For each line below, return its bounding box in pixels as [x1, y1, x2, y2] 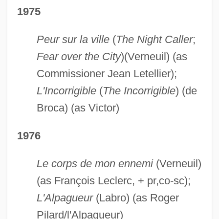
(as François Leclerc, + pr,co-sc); [36, 174, 191, 187]
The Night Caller [115, 33, 193, 45]
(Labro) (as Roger [92, 191, 179, 204]
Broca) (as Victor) [36, 101, 119, 114]
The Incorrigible [102, 84, 175, 97]
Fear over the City [36, 50, 121, 63]
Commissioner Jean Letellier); [36, 67, 177, 80]
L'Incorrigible [36, 84, 96, 97]
